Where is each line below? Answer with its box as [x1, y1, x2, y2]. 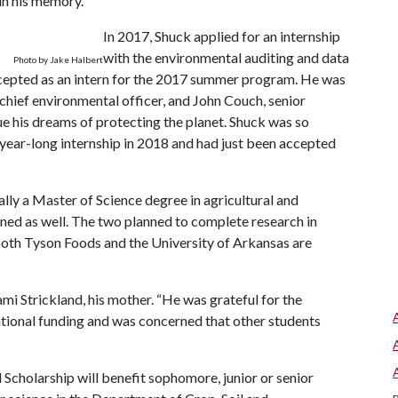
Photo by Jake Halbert [13, 54, 103, 65]
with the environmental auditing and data [103, 49, 349, 66]
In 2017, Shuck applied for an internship [103, 28, 340, 44]
